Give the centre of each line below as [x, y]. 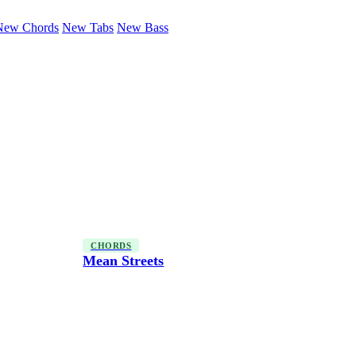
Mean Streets [124, 261]
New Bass [143, 27]
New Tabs [88, 27]
